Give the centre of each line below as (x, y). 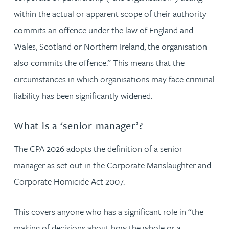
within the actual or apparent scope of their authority (110, 14)
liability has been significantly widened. (84, 95)
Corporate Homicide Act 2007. (69, 181)
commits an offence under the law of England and (104, 30)
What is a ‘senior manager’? (78, 125)
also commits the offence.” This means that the (99, 63)
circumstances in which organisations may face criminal (114, 79)
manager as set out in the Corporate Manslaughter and (112, 165)
